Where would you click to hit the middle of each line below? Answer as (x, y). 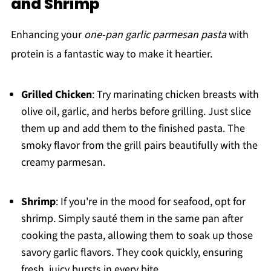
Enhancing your (47, 34)
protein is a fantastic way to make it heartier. (111, 54)
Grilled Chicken (56, 94)
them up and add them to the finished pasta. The (133, 128)
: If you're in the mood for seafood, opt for (150, 201)
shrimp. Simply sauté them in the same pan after (132, 218)
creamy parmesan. (63, 162)
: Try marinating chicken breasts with (175, 94)
